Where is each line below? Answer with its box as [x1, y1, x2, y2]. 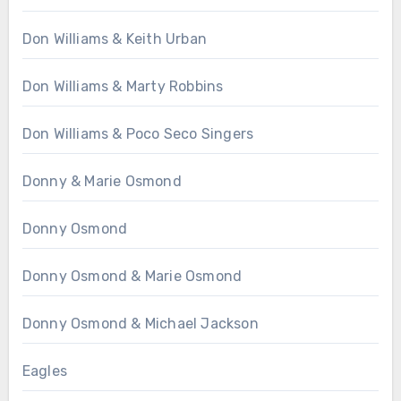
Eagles [21, 363, 67, 380]
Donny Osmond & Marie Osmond [21, 268, 243, 286]
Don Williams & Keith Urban [21, 30, 207, 48]
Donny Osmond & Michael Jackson [21, 315, 259, 333]
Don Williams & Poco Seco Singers [21, 125, 254, 143]
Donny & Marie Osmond [21, 173, 182, 191]
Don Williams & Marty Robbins [21, 78, 224, 96]
